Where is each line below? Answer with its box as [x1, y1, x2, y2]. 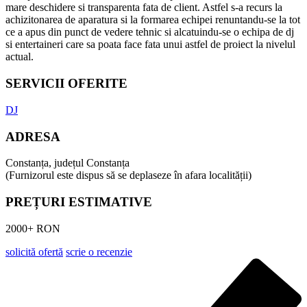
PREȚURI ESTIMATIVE [5, 194, 152, 209]
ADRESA [5, 129, 60, 144]
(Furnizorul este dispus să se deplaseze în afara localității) [5, 169, 251, 182]
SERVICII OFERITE [5, 76, 127, 91]
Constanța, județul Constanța [5, 157, 130, 169]
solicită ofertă [5, 245, 63, 258]
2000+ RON [5, 222, 60, 234]
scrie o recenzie [66, 245, 132, 258]
